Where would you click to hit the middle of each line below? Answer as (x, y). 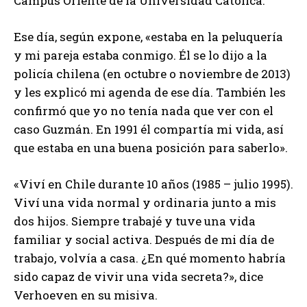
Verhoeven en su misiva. (86, 295)
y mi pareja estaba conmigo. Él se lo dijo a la (140, 55)
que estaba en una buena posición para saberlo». (151, 147)
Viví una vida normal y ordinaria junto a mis (145, 202)
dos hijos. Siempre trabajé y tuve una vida (135, 221)
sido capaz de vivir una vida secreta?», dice (138, 276)
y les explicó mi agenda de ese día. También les (150, 92)
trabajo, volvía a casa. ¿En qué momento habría (150, 258)
